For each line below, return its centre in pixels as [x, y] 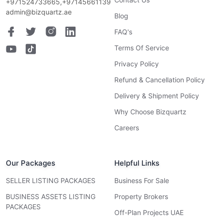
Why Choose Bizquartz [150, 112]
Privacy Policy [137, 64]
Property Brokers [141, 197]
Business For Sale [142, 181]
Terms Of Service [142, 48]
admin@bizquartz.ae [39, 12]
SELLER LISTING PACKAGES [51, 181]
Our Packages [31, 163]
